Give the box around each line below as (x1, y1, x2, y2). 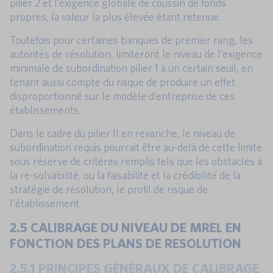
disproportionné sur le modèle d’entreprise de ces (10, 89, 235, 102)
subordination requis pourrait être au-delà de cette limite (10, 140, 262, 154)
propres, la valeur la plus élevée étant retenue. (10, 10, 221, 23)
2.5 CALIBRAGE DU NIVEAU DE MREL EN (10, 219, 241, 235)
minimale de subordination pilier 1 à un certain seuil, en (10, 61, 253, 74)
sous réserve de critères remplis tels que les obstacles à (10, 154, 262, 168)
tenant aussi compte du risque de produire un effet (10, 75, 235, 88)
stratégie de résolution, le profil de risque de (10, 182, 208, 196)
